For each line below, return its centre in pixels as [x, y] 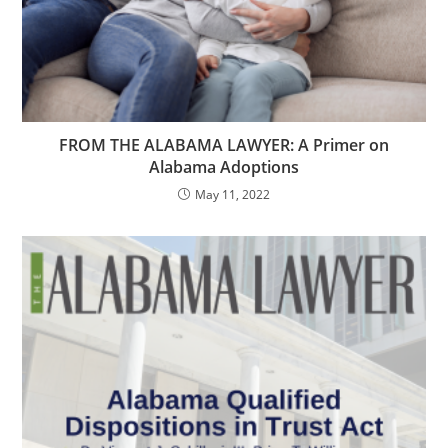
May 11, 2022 [232, 194]
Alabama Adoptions [224, 166]
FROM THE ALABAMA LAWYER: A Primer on [224, 144]
